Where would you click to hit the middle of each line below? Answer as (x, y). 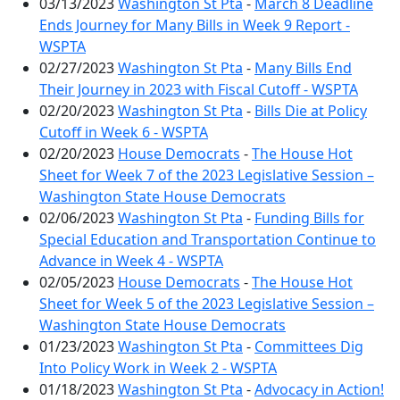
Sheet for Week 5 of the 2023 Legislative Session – (207, 304)
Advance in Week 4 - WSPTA (131, 261)
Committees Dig (309, 346)
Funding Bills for (309, 218)
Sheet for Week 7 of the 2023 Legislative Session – (207, 175)
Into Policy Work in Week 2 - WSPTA (158, 368)
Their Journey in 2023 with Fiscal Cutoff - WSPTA (199, 89)
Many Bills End (303, 68)
